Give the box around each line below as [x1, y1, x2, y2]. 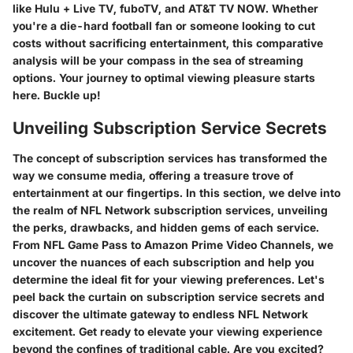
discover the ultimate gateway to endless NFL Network [13, 307, 308, 321]
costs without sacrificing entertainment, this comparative [13, 36, 323, 50]
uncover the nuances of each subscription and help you [13, 255, 314, 269]
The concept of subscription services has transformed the [13, 150, 327, 165]
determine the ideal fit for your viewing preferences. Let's [13, 272, 325, 286]
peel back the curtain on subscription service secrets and [13, 289, 325, 303]
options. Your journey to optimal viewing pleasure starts [13, 71, 315, 84]
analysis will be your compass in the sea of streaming [13, 54, 303, 67]
